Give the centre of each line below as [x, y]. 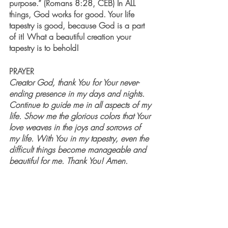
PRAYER [22, 72]
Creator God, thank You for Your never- [74, 83]
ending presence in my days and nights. [78, 94]
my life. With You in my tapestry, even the [80, 139]
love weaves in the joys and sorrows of [76, 127]
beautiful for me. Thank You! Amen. [68, 161]
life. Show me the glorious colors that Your [81, 116]
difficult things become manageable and [79, 150]
